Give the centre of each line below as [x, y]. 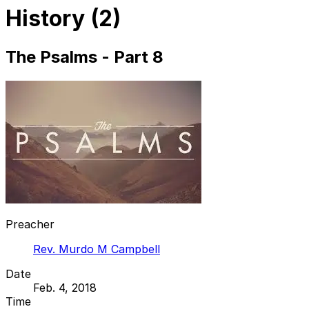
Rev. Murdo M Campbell [97, 249]
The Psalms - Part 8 [84, 57]
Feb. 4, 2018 [65, 287]
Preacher [30, 224]
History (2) [63, 19]
